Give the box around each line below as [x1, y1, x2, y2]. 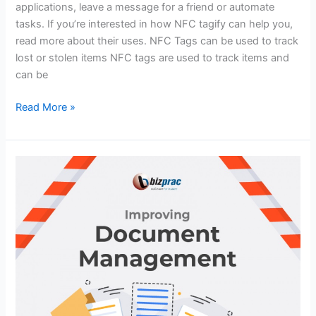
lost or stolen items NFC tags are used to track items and [16, 51, 290, 65]
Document [15, 174, 65, 187]
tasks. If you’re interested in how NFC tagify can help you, [16, 18, 293, 31]
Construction [15, 224, 78, 238]
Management [15, 190, 79, 204]
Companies [15, 241, 71, 255]
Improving [15, 157, 64, 170]
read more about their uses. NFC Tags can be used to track [16, 35, 299, 48]
